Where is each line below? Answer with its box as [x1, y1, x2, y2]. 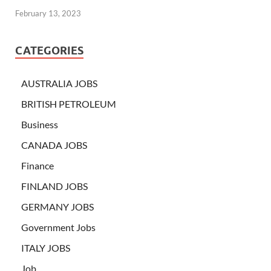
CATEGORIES [15, 44, 83, 57]
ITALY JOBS [21, 242, 70, 254]
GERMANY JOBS [21, 201, 94, 213]
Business [21, 119, 58, 131]
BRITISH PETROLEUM [21, 98, 116, 110]
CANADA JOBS [21, 139, 87, 151]
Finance [21, 160, 54, 172]
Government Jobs [21, 221, 96, 233]
